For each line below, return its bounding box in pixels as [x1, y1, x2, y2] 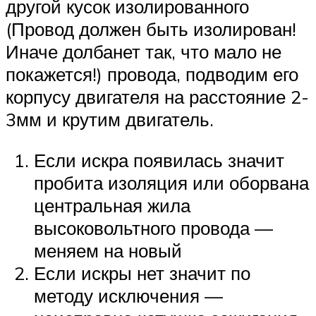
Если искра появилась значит [34, 148, 284, 171]
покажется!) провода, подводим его [6, 63, 298, 86]
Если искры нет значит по [34, 261, 250, 284]
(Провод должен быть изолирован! [6, 18, 296, 41]
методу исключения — [34, 284, 223, 307]
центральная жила [34, 193, 190, 217]
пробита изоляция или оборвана [34, 171, 309, 194]
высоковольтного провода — [34, 216, 273, 239]
